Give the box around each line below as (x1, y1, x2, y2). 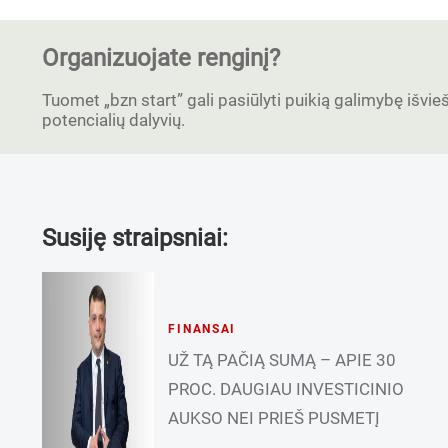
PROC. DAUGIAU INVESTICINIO (168, 378, 405, 399)
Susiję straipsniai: (42, 224, 228, 252)
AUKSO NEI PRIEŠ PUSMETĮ (168, 407, 381, 428)
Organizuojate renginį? (42, 44, 280, 72)
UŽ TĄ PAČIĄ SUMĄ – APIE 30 (168, 349, 397, 370)
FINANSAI (168, 321, 237, 336)
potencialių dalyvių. (42, 110, 185, 130)
